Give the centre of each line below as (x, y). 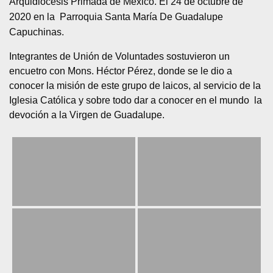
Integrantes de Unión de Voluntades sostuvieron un (119, 56)
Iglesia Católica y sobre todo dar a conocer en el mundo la (136, 100)
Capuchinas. (37, 32)
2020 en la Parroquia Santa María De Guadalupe (116, 17)
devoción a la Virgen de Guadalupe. (87, 115)
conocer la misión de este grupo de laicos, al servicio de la (135, 86)
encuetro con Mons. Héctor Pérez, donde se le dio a (121, 71)
